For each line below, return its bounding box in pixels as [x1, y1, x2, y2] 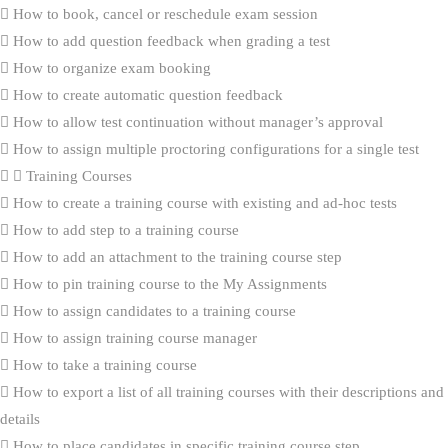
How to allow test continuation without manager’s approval [9, 113, 383, 130]
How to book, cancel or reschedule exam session [9, 5, 318, 22]
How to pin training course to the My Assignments [9, 275, 327, 292]
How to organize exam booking [9, 59, 211, 76]
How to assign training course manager [9, 329, 257, 346]
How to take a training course [9, 356, 197, 373]
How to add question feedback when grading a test [9, 32, 330, 49]
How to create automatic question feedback [9, 86, 283, 103]
